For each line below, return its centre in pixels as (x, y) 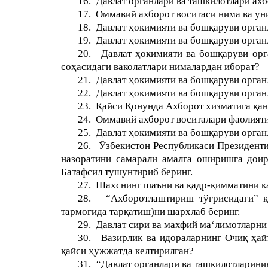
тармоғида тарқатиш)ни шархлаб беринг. (150, 211)
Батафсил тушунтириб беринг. (127, 172)
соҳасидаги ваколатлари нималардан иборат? (160, 67)
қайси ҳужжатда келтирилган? (127, 251)
